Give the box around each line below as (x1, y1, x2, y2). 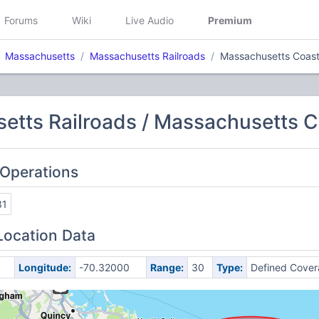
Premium (208, 14, 252, 26)
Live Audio (125, 14, 174, 26)
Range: (150, 261, 184, 273)
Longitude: (18, 261, 71, 273)
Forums (4, 14, 38, 26)
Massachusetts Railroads (90, 50, 205, 62)
